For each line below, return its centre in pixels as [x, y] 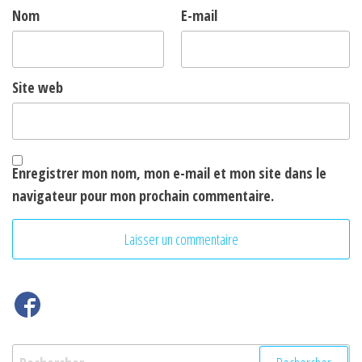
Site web [38, 88]
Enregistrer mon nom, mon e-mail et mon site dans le [169, 173]
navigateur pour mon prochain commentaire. [143, 196]
